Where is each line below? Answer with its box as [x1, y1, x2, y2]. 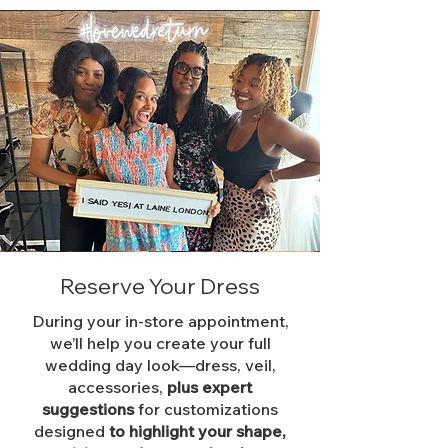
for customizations [138, 399, 278, 419]
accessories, [68, 377, 167, 397]
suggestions [42, 399, 138, 419]
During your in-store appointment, [31, 311, 289, 331]
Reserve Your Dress [60, 272, 260, 300]
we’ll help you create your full [49, 333, 271, 353]
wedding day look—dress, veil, [44, 355, 276, 375]
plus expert [167, 377, 252, 397]
